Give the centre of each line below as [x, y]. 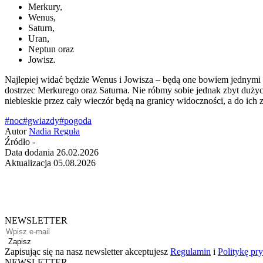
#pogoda [75, 121]
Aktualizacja [28, 163]
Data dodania [29, 153]
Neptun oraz [51, 49]
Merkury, [45, 7]
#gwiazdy [41, 121]
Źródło [17, 142]
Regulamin [190, 252]
